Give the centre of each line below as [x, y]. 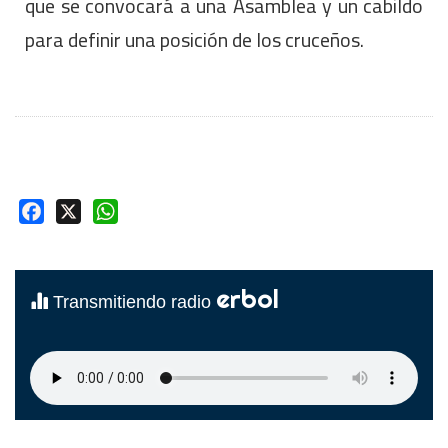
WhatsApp [155, 210]
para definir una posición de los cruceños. [194, 40]
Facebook [79, 210]
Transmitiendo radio [132, 301]
